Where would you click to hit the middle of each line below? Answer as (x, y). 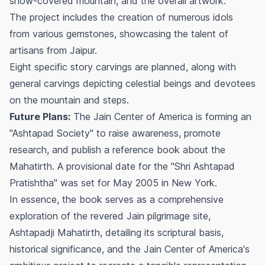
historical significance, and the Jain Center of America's (130, 249)
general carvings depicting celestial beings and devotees (132, 84)
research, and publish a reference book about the (117, 150)
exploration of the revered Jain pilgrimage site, (110, 216)
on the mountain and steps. (69, 100)
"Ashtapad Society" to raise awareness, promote (115, 133)
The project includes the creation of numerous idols (121, 17)
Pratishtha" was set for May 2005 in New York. (113, 183)
